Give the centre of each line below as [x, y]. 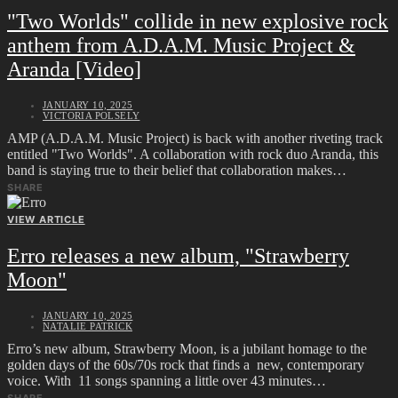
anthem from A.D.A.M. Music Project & [181, 45]
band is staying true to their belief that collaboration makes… [177, 170]
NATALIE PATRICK [88, 326]
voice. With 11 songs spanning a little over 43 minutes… [167, 380]
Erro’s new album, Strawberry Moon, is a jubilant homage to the [187, 348]
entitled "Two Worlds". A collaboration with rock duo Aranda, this [193, 154]
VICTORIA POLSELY [92, 115]
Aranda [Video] [74, 69]
